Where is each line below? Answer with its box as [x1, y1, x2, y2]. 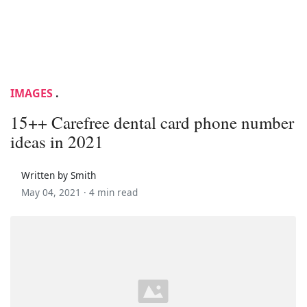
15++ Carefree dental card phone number [10, 110, 294, 134]
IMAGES [10, 85, 53, 101]
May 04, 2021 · [21, 185, 89, 199]
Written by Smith [21, 168, 96, 182]
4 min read [89, 185, 138, 199]
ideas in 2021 [10, 130, 103, 153]
